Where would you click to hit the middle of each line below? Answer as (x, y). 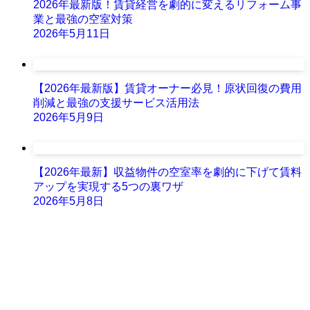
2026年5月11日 (72, 34)
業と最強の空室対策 (83, 19)
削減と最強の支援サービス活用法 (116, 103)
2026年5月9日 (69, 118)
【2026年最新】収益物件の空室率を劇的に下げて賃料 (167, 172)
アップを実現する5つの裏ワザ (108, 187)
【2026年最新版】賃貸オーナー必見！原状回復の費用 (167, 89)
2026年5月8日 (69, 201)
